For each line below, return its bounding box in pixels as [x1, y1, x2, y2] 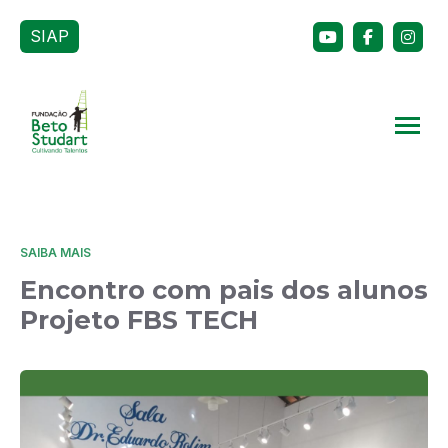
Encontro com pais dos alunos [20, 274, 428, 305]
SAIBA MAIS [20, 245, 91, 260]
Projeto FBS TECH [20, 304, 258, 335]
